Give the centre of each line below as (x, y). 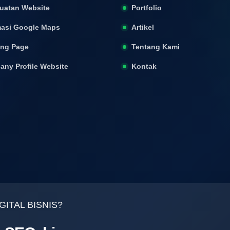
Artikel (143, 27)
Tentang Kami (156, 47)
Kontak (144, 66)
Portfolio (147, 8)
